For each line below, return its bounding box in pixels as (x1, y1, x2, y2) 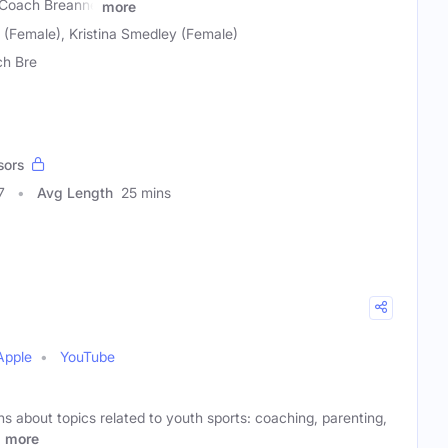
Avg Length (37, 184, 113, 202)
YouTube (60, 348, 115, 366)
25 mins (121, 184, 171, 202)
